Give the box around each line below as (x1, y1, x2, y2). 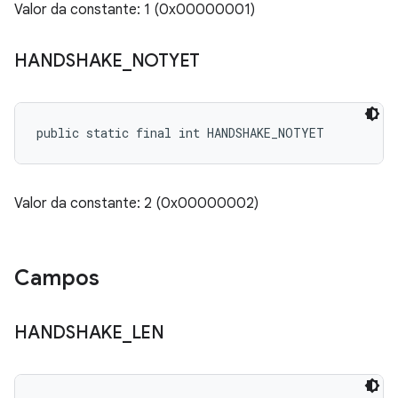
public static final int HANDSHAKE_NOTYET (36, 124, 324, 141)
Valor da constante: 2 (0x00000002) (14, 195, 259, 212)
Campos (14, 265, 99, 291)
